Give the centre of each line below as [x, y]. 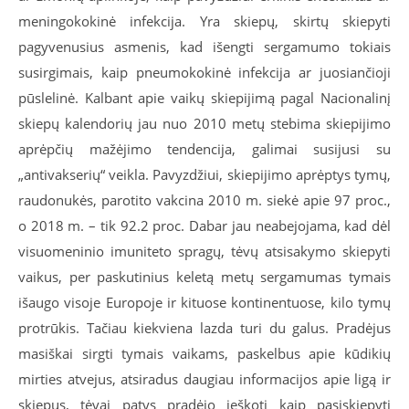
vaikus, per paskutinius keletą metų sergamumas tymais [204, 277]
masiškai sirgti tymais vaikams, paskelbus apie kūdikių [204, 353]
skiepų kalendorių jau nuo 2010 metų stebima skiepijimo [204, 123]
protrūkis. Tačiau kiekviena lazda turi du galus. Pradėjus [204, 328]
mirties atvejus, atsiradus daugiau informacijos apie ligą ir [204, 379]
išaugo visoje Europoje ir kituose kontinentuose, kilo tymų [204, 302]
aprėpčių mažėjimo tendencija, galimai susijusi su [204, 149]
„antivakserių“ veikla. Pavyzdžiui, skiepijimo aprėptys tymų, [204, 174]
